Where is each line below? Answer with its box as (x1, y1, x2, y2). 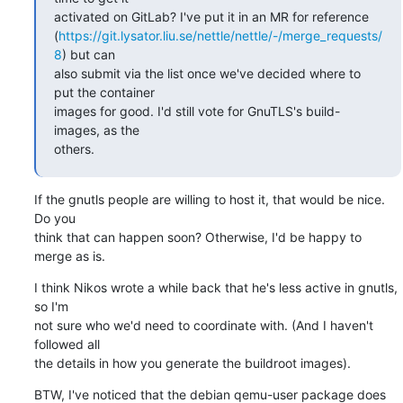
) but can (61, 46, 115, 62)
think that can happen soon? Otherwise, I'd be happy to (33, 228, 362, 245)
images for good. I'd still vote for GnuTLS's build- (53, 103, 340, 119)
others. (53, 140, 94, 157)
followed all (33, 336, 100, 352)
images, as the (53, 121, 139, 138)
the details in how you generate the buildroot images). (33, 354, 351, 371)
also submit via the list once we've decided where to (53, 65, 361, 81)
